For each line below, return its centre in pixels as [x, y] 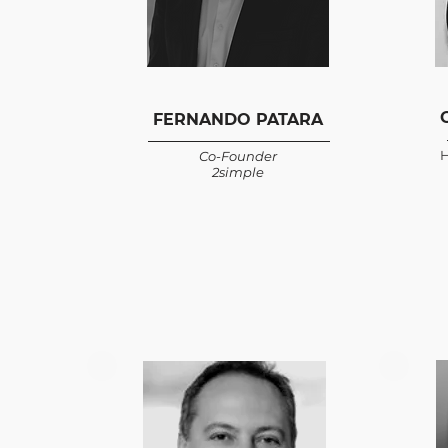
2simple [237, 172]
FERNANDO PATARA [237, 119]
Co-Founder [237, 156]
